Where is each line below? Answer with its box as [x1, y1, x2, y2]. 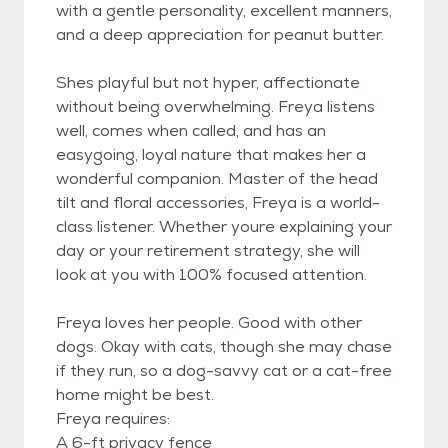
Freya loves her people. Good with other [56, 312, 362, 333]
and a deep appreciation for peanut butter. [56, 24, 384, 45]
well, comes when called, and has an [56, 120, 326, 141]
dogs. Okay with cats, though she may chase [56, 336, 392, 357]
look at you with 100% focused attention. [56, 264, 367, 285]
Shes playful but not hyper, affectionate [56, 72, 360, 93]
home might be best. [56, 384, 214, 405]
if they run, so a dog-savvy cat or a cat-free [56, 360, 392, 381]
